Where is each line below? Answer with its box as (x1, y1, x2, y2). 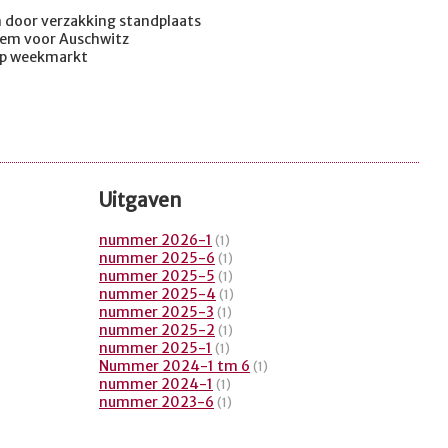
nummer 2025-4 (99, 285, 216, 304)
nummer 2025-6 (99, 249, 215, 268)
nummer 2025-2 (99, 321, 215, 340)
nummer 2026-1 (99, 231, 212, 250)
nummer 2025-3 (99, 303, 214, 322)
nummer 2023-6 (99, 393, 214, 412)
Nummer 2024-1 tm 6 (99, 357, 250, 376)
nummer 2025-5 (99, 267, 215, 286)
